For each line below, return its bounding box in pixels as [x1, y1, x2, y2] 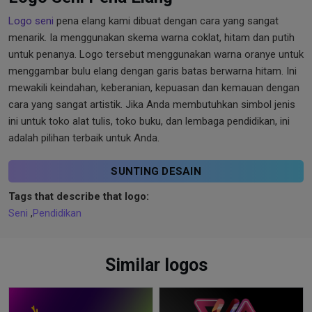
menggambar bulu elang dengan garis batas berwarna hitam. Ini [8, 65, 297, 78]
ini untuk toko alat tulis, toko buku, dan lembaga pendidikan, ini [8, 115, 290, 128]
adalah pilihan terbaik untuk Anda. [8, 132, 159, 145]
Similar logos [104, 255, 208, 276]
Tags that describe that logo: [8, 190, 149, 203]
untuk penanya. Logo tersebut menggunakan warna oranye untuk [8, 48, 304, 61]
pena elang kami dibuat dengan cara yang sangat [54, 15, 279, 28]
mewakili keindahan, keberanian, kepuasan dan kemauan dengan [8, 81, 299, 95]
